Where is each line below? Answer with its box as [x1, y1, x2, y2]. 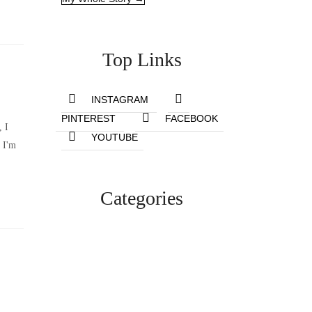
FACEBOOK [165, 112, 219, 124]
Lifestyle [107, 242, 177, 263]
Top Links [102, 48, 182, 70]
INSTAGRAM [91, 93, 149, 105]
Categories [100, 187, 183, 209]
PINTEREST [61, 112, 116, 124]
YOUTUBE [91, 131, 139, 143]
